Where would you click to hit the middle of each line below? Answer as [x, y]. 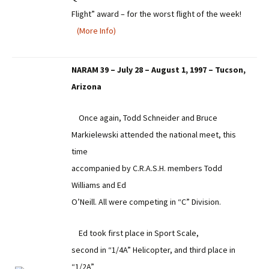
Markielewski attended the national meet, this [154, 134]
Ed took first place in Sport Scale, [135, 233]
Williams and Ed [99, 185]
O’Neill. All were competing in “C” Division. [146, 202]
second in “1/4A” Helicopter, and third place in [153, 250]
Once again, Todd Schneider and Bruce [144, 118]
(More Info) [96, 31]
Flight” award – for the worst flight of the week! [156, 14]
